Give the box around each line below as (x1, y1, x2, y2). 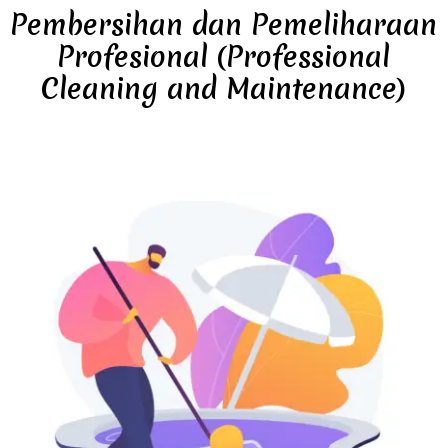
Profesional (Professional (57, 37, 391, 76)
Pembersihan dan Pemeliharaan (10, 5, 438, 44)
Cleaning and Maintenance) (41, 69, 407, 108)
